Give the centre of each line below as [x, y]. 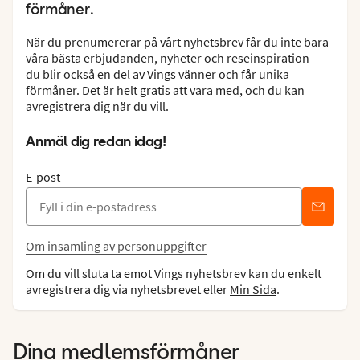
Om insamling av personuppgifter [116, 245]
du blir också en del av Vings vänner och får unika [157, 74]
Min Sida [253, 289]
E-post [43, 176]
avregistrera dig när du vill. [97, 106]
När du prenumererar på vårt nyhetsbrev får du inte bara [177, 41]
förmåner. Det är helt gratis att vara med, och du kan [165, 90]
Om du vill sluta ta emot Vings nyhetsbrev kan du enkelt [174, 273]
